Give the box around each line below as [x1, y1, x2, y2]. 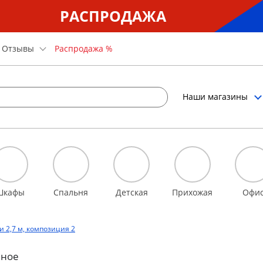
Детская [115, 187, 148, 198]
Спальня [53, 187, 88, 198]
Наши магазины [183, 91, 248, 102]
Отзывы [2, 43, 34, 54]
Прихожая [172, 187, 213, 198]
